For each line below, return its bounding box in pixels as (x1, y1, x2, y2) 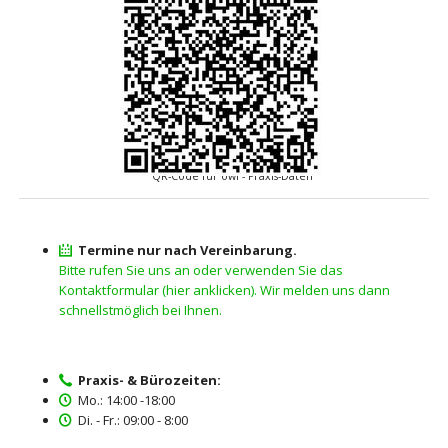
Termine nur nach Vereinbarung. (78, 241, 298, 260)
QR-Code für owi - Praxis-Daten (134, 168, 314, 183)
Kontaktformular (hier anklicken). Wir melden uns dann (58, 281, 390, 300)
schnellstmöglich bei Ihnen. (58, 301, 222, 320)
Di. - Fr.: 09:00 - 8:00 (75, 410, 189, 429)
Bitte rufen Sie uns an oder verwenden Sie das (58, 261, 343, 280)
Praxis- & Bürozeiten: (78, 370, 222, 389)
